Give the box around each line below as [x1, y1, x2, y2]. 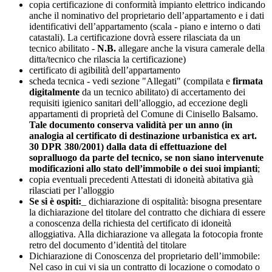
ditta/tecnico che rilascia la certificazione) [29, 54, 186, 65]
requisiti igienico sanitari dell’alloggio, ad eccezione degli [29, 98, 248, 109]
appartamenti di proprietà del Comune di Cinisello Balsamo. [29, 109, 258, 120]
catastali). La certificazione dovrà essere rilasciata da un [29, 32, 240, 43]
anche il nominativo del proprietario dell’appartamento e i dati [29, 10, 264, 21]
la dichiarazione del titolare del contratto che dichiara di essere [29, 207, 265, 218]
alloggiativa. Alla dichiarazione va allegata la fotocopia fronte [29, 229, 263, 240]
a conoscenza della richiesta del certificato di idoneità [29, 218, 231, 229]
